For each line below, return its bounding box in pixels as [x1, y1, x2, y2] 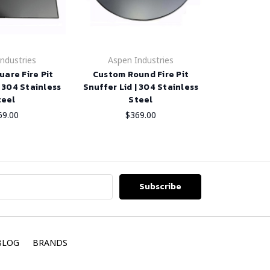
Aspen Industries [108, 54, 174, 66]
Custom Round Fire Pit [92, 68, 189, 81]
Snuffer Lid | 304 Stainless [83, 81, 199, 94]
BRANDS [32, 237, 67, 249]
